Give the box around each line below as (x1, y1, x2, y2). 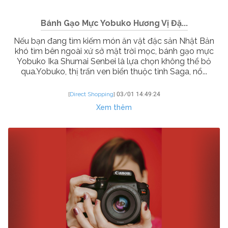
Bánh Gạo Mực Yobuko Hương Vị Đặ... (40, 18, 188, 28)
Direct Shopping (69, 91, 113, 98)
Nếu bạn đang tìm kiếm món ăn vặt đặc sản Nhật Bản (14, 36, 214, 46)
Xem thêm (96, 103, 132, 112)
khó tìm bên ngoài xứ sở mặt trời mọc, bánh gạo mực (14, 46, 214, 56)
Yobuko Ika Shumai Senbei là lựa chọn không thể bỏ (17, 56, 211, 67)
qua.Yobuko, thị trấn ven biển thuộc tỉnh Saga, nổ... (21, 67, 207, 77)
